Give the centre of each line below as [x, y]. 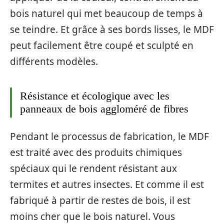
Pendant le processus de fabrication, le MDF [109, 137]
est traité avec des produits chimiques [96, 153]
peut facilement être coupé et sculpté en [102, 45]
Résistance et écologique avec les [95, 95]
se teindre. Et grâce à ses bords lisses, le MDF [112, 29]
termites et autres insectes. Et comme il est [107, 185]
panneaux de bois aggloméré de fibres [104, 108]
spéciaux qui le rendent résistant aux [93, 169]
